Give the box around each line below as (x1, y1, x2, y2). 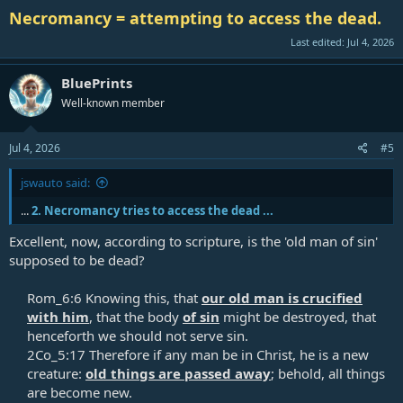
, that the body (89, 307, 183, 326)
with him (27, 307, 89, 326)
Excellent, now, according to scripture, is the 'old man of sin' (9, 231, 378, 250)
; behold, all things (271, 363, 385, 382)
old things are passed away (85, 363, 271, 382)
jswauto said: (21, 175, 90, 192)
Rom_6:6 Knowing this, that (27, 288, 201, 307)
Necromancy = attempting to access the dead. (9, 7, 381, 30)
